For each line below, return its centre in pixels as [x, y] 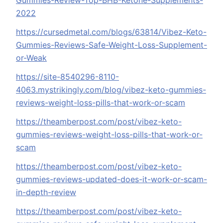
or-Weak [31, 58]
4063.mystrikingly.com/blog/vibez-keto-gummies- [111, 90]
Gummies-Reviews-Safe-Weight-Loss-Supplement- [111, 45]
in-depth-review [46, 192]
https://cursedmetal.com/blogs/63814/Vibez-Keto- [111, 32]
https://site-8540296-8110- [67, 77]
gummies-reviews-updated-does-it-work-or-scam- [111, 179]
